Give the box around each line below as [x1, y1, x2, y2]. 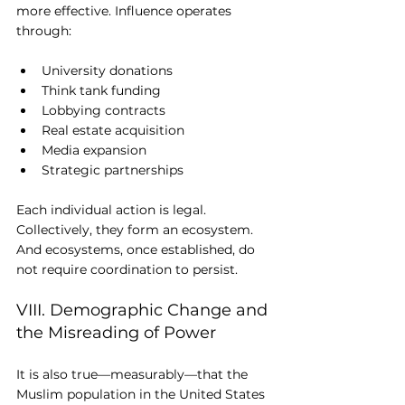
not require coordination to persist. [16, 261, 238, 278]
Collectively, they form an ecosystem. [16, 221, 257, 239]
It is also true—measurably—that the [16, 366, 251, 383]
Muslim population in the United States [16, 386, 268, 403]
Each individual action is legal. [16, 202, 210, 219]
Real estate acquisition [42, 122, 184, 139]
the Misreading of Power [16, 323, 216, 344]
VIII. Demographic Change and [16, 300, 272, 321]
